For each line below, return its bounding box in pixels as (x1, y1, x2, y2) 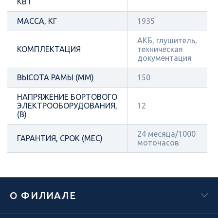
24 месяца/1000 (137, 129, 196, 138)
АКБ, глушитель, (137, 36, 197, 45)
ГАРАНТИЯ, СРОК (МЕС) (17, 133, 103, 143)
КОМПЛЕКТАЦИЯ (17, 44, 81, 54)
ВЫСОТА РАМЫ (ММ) (17, 73, 94, 82)
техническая (137, 44, 183, 54)
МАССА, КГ (17, 16, 57, 25)
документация (137, 53, 192, 62)
